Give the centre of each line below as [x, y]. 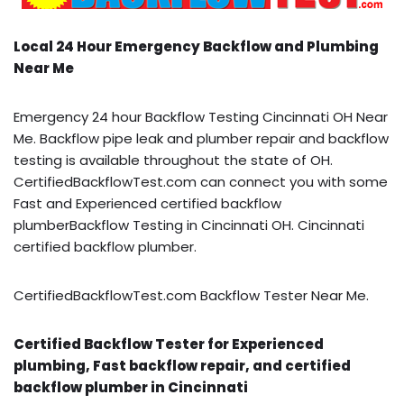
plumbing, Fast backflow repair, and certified [182, 365]
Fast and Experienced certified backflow [147, 203]
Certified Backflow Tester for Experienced [169, 344]
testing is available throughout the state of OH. [173, 160]
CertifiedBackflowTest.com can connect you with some [201, 181]
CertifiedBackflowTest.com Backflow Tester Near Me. [191, 295]
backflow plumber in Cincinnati [131, 387]
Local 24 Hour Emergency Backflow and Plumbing [196, 46]
